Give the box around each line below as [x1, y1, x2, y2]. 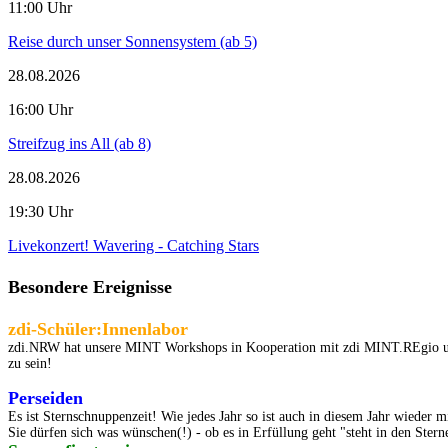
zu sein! [8, 356, 56, 372]
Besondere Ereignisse [8, 276, 172, 297]
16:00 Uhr [8, 101, 73, 119]
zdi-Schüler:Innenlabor [8, 319, 188, 340]
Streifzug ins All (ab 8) [8, 135, 151, 153]
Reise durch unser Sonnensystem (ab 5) [8, 33, 257, 51]
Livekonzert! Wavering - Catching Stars [8, 237, 259, 255]
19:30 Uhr [8, 203, 73, 221]
